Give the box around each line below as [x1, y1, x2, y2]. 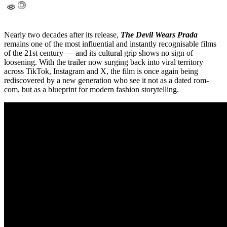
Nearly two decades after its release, [4, 30, 121, 40]
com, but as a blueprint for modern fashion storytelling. [4, 85, 179, 94]
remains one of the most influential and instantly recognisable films [4, 40, 216, 49]
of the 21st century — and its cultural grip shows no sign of [4, 49, 193, 58]
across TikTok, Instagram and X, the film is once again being [4, 67, 198, 76]
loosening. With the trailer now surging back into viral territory [4, 58, 203, 67]
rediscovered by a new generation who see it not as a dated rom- [4, 76, 209, 85]
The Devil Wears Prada [121, 30, 198, 40]
